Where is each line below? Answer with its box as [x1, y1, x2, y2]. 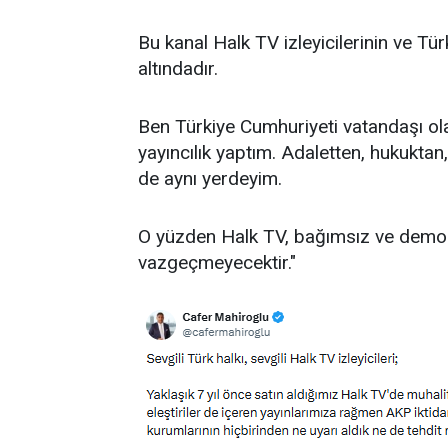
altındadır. [138, 57, 223, 80]
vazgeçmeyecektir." [138, 251, 296, 274]
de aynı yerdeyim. [138, 167, 287, 190]
